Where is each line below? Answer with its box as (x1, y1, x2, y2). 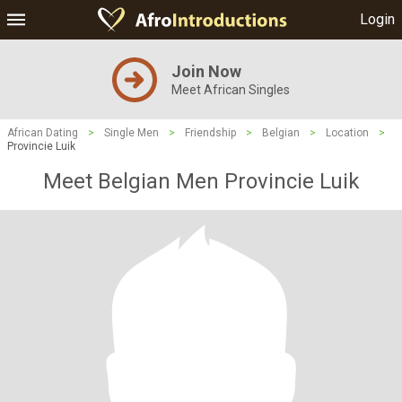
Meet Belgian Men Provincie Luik (42, 169, 360, 194)
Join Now (171, 62, 241, 81)
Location (326, 127, 369, 139)
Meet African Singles (171, 83, 290, 97)
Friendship (185, 127, 236, 139)
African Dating (7, 127, 78, 139)
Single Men (104, 127, 159, 139)
